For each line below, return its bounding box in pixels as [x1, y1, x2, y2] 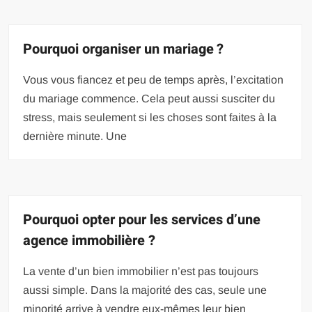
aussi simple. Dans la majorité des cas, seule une [23, 283, 267, 296]
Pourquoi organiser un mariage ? [23, 38, 224, 59]
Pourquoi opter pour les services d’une [23, 209, 261, 230]
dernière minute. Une [23, 130, 127, 142]
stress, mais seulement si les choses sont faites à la [23, 111, 277, 123]
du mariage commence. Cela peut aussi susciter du [23, 92, 276, 104]
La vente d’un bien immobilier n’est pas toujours [23, 265, 259, 277]
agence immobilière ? [23, 230, 156, 251]
